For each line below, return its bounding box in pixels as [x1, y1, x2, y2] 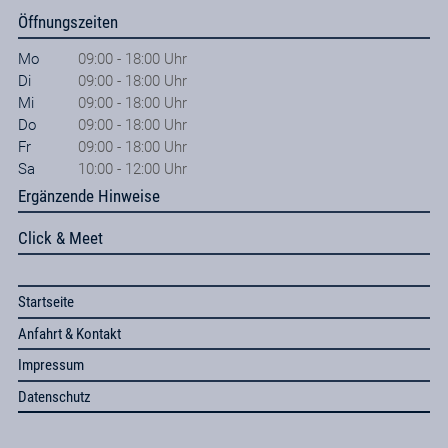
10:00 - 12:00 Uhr [77, 159, 187, 178]
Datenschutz [17, 387, 91, 406]
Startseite [17, 293, 74, 312]
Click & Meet [17, 228, 103, 249]
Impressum [17, 356, 84, 375]
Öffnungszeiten [17, 11, 118, 32]
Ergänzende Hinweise [17, 186, 160, 207]
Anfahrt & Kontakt [17, 324, 121, 343]
